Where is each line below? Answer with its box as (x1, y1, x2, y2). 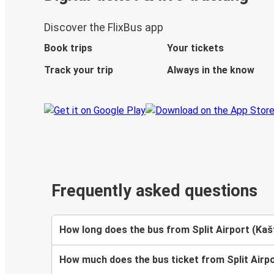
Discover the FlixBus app (44, 21, 163, 34)
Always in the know (166, 64, 254, 76)
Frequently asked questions (51, 181, 257, 201)
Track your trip (44, 64, 113, 76)
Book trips (44, 42, 92, 54)
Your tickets (166, 42, 224, 54)
